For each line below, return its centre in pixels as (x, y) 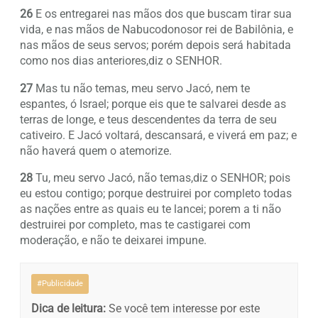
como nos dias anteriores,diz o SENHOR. (121, 61)
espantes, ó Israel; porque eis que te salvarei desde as (153, 104)
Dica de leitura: (68, 308)
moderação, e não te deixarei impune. (113, 240)
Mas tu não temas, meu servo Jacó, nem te (141, 88)
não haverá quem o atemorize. (96, 150)
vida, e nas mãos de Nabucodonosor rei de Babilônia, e (157, 30)
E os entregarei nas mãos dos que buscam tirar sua (162, 14)
